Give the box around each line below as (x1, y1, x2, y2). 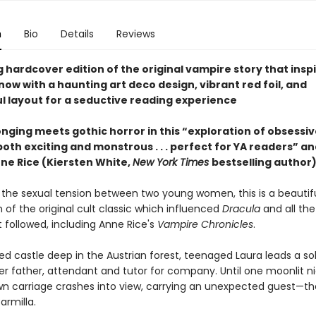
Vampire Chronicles (157, 217, 253, 231)
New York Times (132, 155, 212, 169)
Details (60, 27, 94, 41)
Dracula (221, 202, 263, 216)
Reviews (116, 27, 155, 41)
